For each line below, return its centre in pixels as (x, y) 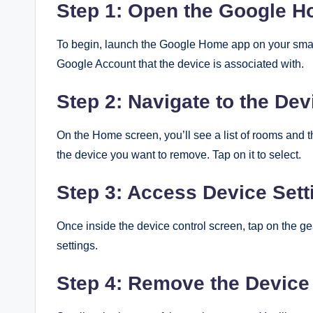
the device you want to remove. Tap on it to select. (179, 155)
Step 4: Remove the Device (183, 283)
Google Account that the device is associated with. (180, 64)
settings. (77, 246)
